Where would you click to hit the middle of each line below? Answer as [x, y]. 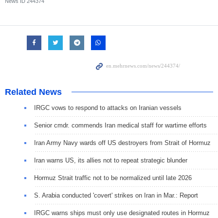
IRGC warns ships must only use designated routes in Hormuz [122, 213]
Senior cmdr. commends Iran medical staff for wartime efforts [120, 126]
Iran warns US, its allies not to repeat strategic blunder [111, 161]
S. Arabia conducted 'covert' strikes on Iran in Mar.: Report [116, 196]
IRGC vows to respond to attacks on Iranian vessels [108, 108]
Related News [33, 92]
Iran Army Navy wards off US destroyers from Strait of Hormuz [122, 143]
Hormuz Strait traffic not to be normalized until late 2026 [113, 178]
